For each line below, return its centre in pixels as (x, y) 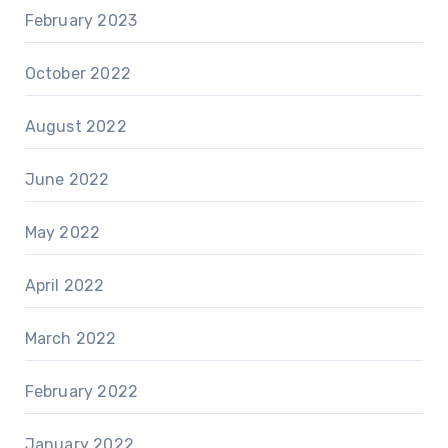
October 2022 (77, 74)
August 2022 (75, 127)
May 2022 (62, 233)
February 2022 (81, 392)
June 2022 (67, 180)
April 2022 (64, 286)
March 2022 (70, 339)
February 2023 (81, 21)
